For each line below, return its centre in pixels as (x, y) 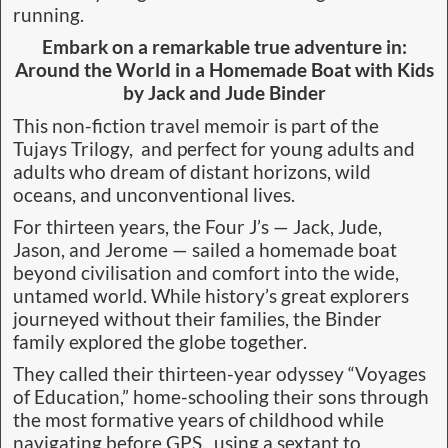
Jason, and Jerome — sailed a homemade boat (205, 249)
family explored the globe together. (160, 341)
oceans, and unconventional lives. (154, 194)
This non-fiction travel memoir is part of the (196, 125)
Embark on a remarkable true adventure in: (224, 47)
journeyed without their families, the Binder (197, 318)
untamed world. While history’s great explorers (211, 295)
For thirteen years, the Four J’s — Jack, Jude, (197, 226)
